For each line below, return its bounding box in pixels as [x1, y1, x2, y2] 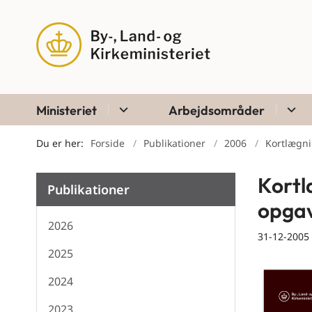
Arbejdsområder [169, 102, 265, 119]
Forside [91, 136, 125, 150]
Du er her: [36, 136, 84, 150]
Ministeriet [36, 102, 97, 119]
